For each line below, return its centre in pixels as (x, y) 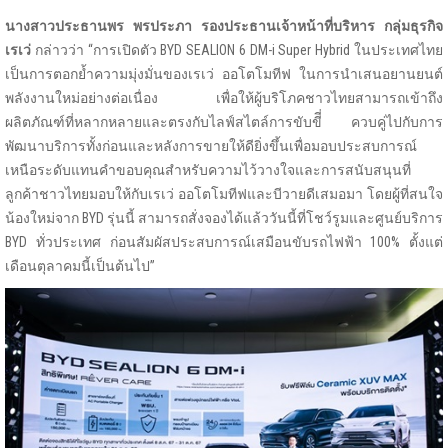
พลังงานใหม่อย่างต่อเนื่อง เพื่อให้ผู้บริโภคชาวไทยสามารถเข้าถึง (224, 98)
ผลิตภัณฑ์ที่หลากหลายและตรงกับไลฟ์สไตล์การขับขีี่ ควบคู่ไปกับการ (224, 122)
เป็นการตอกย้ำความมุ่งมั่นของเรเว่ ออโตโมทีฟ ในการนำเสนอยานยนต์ (224, 74)
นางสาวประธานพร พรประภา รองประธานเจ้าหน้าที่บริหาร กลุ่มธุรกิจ (224, 26)
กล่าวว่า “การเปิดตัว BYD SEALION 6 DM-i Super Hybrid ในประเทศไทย (237, 50)
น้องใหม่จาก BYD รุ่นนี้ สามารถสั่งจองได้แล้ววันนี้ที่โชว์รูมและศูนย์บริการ (224, 218)
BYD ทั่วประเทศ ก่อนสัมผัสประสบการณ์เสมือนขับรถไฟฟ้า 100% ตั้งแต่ (224, 242)
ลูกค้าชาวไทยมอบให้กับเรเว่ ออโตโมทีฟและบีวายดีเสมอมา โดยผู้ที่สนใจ (224, 194)
